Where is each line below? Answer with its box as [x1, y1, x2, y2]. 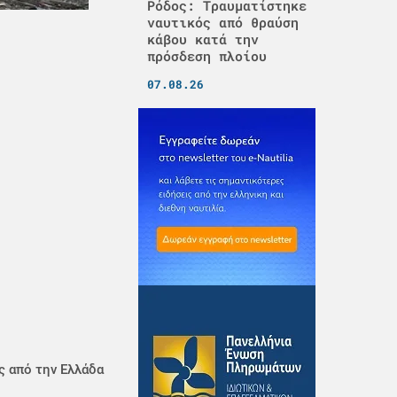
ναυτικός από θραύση [146, 13, 299, 31]
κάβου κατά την [146, 30, 259, 48]
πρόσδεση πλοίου [146, 47, 267, 65]
